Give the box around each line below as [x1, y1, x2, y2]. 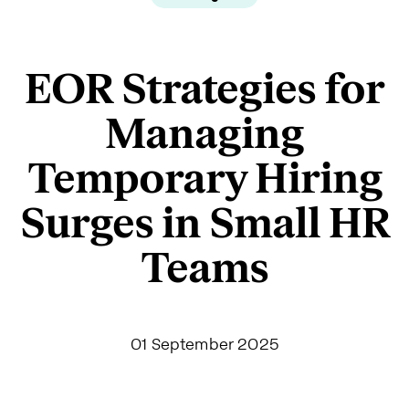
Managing [105, 108, 304, 161]
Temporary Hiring [26, 152, 383, 205]
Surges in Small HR [19, 197, 390, 250]
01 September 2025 [130, 331, 279, 355]
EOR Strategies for [25, 63, 384, 116]
